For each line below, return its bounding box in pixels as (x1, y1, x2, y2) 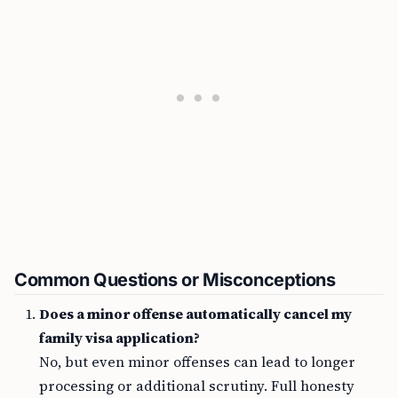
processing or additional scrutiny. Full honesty (39, 376, 354, 395)
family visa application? (39, 328, 200, 347)
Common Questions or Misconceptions (14, 269, 336, 291)
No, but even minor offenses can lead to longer (39, 352, 355, 371)
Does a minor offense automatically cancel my (39, 304, 352, 323)
